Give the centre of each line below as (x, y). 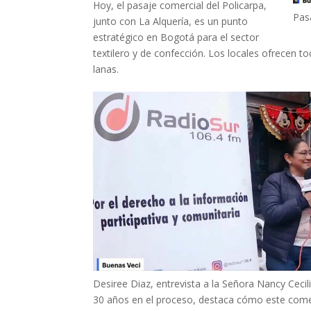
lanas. (106, 69)
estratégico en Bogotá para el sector (176, 37)
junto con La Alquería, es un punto (171, 21)
